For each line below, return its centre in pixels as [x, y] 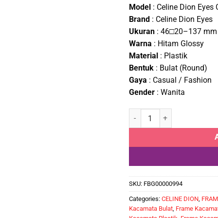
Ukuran [142, 32]
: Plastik [173, 56]
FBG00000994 [163, 184]
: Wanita [170, 92]
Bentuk [141, 68]
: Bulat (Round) [180, 68]
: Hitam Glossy [178, 44]
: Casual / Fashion [179, 80]
